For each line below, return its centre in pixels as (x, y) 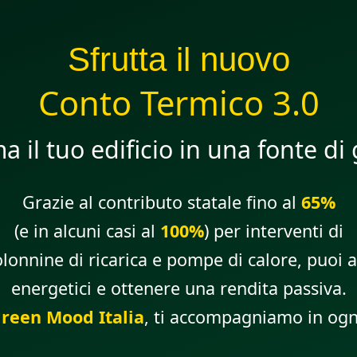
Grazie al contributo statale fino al (161, 202)
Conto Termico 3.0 (178, 103)
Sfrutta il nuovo (178, 60)
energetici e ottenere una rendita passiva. (178, 288)
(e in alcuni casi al (87, 231)
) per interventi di (273, 231)
